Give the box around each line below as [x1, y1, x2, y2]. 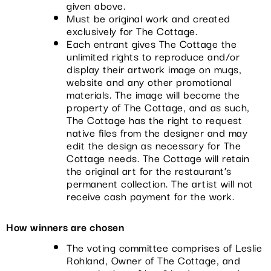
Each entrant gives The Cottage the [67, 34, 237, 51]
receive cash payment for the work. [67, 187, 234, 204]
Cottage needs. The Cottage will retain [67, 149, 249, 166]
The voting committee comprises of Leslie [67, 238, 262, 255]
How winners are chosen [6, 218, 124, 235]
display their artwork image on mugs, [67, 60, 241, 77]
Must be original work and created [67, 9, 230, 26]
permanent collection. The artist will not [67, 174, 253, 191]
